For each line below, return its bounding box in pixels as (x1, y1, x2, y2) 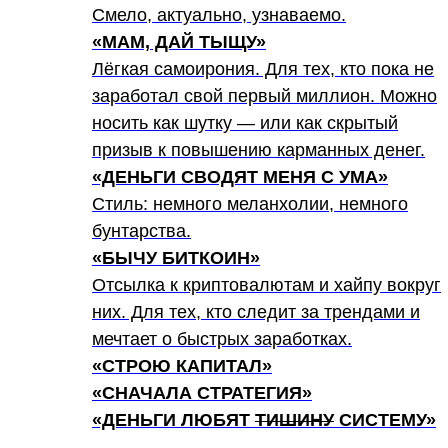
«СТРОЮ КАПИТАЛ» (92, 356, 272, 376)
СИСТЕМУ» (334, 410, 436, 430)
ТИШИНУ (255, 410, 334, 430)
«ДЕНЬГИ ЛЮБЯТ (92, 410, 255, 430)
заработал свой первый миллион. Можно (92, 86, 437, 106)
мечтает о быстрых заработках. (92, 329, 352, 349)
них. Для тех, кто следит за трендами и (92, 302, 420, 322)
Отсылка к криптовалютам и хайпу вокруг (92, 275, 441, 295)
